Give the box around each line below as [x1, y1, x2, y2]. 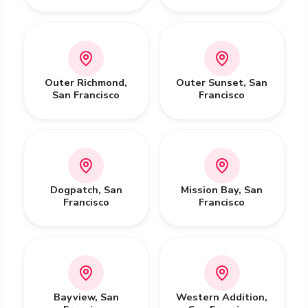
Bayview [53, 290, 95, 304]
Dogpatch [49, 183, 98, 197]
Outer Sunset [176, 76, 244, 89]
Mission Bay [181, 183, 239, 197]
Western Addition [176, 290, 265, 304]
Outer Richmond [45, 76, 125, 89]
